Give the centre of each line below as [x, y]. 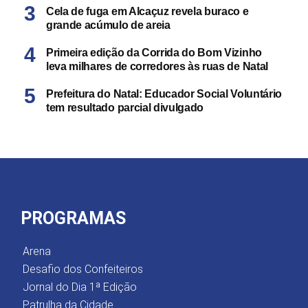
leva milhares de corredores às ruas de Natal [157, 66]
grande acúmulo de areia [108, 25]
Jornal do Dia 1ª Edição [80, 287]
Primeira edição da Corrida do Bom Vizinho [154, 53]
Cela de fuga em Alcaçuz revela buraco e [147, 11]
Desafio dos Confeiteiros [83, 269]
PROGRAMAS [73, 218]
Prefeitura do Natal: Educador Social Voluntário [164, 94]
